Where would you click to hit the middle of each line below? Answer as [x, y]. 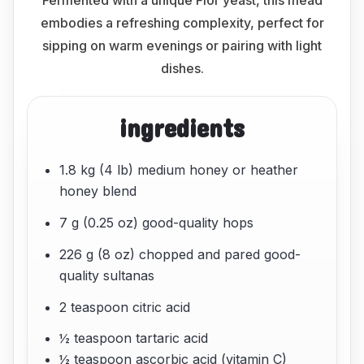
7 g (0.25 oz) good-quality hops [157, 222]
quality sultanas [107, 275]
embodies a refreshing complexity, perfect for [182, 23]
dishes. [182, 68]
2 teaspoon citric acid [125, 307]
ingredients [182, 128]
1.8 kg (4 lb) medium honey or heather [179, 170]
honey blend [98, 191]
